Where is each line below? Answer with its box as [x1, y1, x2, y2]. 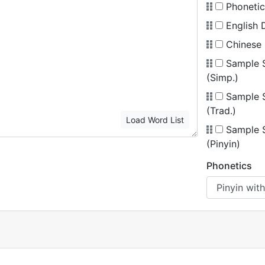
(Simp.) [206, 72, 238, 83]
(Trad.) [206, 105, 236, 117]
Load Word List [125, 115, 184, 125]
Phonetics [206, 160, 252, 172]
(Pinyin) [206, 138, 240, 150]
